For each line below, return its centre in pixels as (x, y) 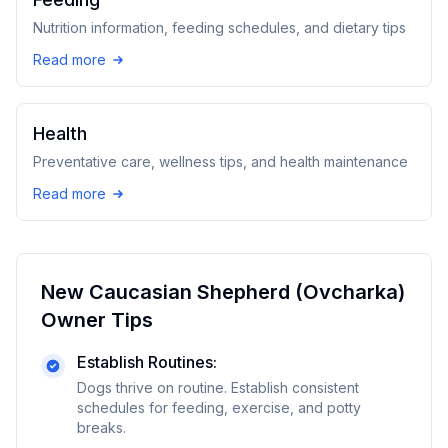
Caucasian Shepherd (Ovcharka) (247, 292)
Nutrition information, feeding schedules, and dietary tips (219, 27)
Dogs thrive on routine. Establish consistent (218, 387)
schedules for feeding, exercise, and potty (219, 407)
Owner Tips (97, 320)
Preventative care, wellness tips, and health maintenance (220, 161)
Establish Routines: (147, 362)
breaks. (101, 427)
